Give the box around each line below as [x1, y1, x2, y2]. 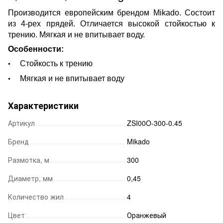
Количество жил [8, 191, 64, 202]
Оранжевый [127, 210, 166, 220]
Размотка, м [8, 154, 49, 165]
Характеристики [8, 99, 79, 112]
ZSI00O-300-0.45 [127, 117, 182, 128]
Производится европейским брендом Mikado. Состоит [8, 8, 215, 17]
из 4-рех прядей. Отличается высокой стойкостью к [8, 19, 215, 28]
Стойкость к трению [20, 59, 93, 68]
